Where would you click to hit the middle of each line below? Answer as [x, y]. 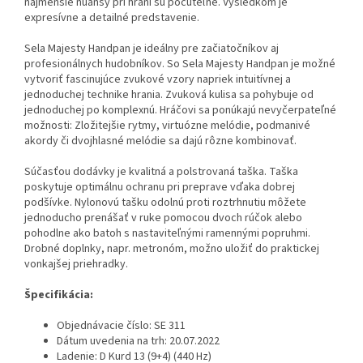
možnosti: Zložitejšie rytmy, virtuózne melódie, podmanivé [167, 125]
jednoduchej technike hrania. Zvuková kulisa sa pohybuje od [169, 94]
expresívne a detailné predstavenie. [112, 17]
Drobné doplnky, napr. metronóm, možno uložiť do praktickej [172, 248]
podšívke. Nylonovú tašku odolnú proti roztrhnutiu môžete [165, 202]
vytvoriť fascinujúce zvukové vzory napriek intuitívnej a [158, 79]
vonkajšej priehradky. [76, 264]
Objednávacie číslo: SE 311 [121, 325]
